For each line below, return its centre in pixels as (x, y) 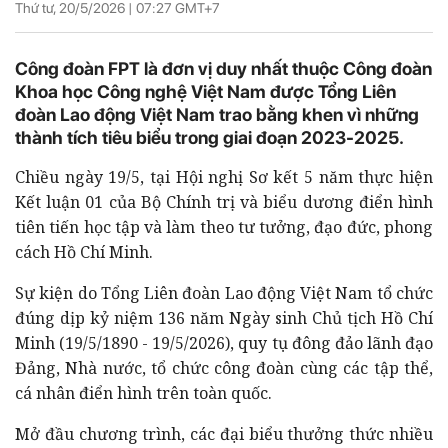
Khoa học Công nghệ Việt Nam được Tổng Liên (205, 91)
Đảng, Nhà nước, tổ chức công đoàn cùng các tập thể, (224, 367)
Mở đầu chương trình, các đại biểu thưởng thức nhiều (224, 433)
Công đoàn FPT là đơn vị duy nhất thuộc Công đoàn (223, 68)
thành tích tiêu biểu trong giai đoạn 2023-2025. (209, 137)
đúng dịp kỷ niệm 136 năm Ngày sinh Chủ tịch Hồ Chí (224, 317)
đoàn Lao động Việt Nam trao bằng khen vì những (217, 114)
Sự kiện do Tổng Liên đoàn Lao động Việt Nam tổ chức (224, 292)
